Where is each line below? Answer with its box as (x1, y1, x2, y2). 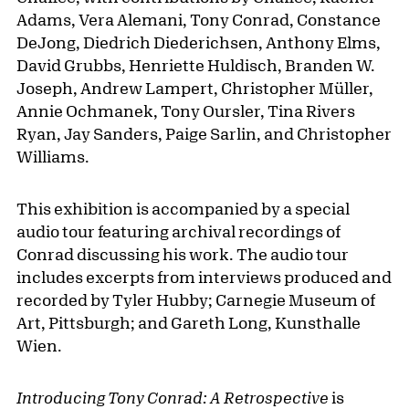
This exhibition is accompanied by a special (16, 199, 350, 218)
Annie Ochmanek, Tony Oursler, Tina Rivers (16, 101, 355, 121)
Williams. (16, 147, 89, 166)
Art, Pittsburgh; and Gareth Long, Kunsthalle (16, 313, 361, 332)
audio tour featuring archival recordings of (16, 222, 341, 241)
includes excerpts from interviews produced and (16, 267, 392, 287)
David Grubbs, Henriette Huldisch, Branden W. (16, 56, 375, 75)
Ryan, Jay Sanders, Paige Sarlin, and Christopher (16, 124, 392, 143)
